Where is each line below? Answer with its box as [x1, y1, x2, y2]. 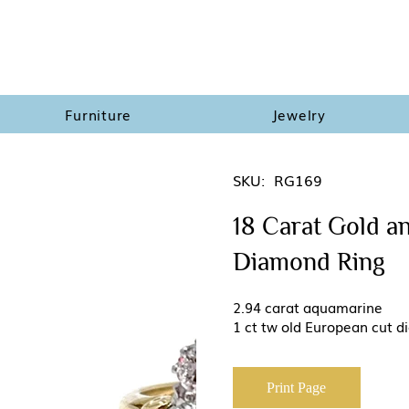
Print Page [267, 379, 327, 395]
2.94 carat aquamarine [232, 297, 386, 318]
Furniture [65, 104, 132, 125]
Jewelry [271, 104, 326, 125]
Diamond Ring [232, 247, 385, 277]
